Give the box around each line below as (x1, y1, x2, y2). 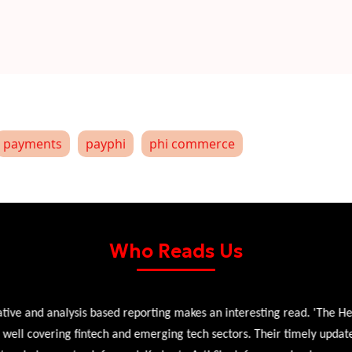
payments (3, 134, 62, 152)
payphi (86, 134, 126, 152)
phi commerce (149, 134, 235, 152)
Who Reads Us (109, 239, 243, 263)
